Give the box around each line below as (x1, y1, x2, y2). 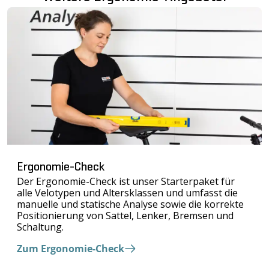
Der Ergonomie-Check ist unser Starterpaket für (17, 175, 235, 189)
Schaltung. (17, 220, 64, 234)
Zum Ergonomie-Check (17, 241, 124, 255)
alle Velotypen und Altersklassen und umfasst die (17, 186, 238, 200)
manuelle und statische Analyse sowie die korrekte (17, 198, 244, 211)
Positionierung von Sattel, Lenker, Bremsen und (17, 209, 234, 223)
